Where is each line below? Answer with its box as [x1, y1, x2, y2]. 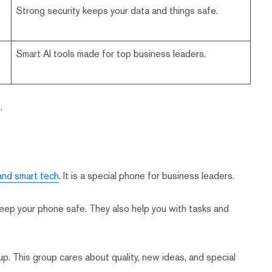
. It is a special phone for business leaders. [59, 169, 235, 183]
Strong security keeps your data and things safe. [16, 4, 219, 18]
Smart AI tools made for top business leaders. [16, 47, 206, 61]
